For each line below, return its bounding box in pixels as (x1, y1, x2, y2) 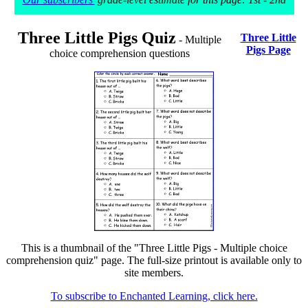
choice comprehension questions (49, 47, 190, 59)
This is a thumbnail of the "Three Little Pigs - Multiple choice (21, 242, 287, 254)
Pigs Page (245, 44, 291, 56)
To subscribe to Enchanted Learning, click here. (50, 290, 258, 302)
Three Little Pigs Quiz (18, 29, 176, 47)
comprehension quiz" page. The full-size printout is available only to (6, 254, 302, 266)
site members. (124, 267, 184, 278)
